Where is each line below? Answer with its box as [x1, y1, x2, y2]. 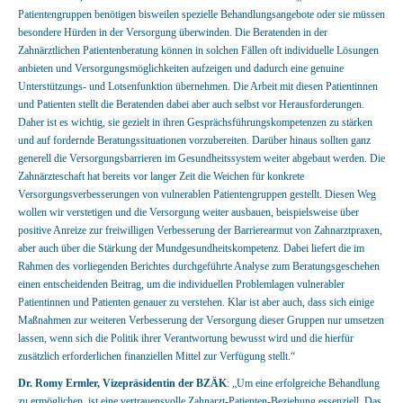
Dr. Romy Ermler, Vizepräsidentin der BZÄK [18, 377, 227, 390]
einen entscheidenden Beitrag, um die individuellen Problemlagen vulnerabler [18, 278, 345, 291]
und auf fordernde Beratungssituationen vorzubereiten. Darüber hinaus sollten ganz [18, 134, 371, 147]
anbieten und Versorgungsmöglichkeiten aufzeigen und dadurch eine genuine [18, 62, 344, 75]
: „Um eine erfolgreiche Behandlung [227, 377, 380, 390]
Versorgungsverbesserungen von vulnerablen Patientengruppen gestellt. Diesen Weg [18, 188, 376, 201]
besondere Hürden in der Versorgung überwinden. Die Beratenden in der [18, 26, 327, 39]
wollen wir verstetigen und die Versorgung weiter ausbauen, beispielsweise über [18, 206, 359, 219]
